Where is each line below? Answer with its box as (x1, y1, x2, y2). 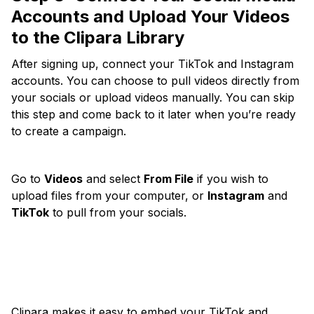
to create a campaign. (11, 124, 126, 139)
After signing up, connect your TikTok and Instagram (11, 57, 294, 71)
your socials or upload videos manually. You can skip (11, 90, 294, 105)
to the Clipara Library (11, 27, 184, 48)
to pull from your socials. (49, 205, 186, 220)
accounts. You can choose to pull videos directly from (11, 74, 299, 88)
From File (144, 172, 193, 186)
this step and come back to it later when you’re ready (11, 107, 296, 122)
